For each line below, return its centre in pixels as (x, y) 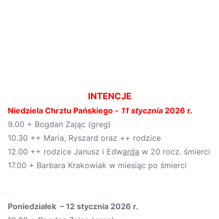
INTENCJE (109, 96)
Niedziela (26, 110)
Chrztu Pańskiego (79, 110)
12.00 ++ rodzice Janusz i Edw (65, 151)
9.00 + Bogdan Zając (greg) (59, 124)
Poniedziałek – (37, 206)
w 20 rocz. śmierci (175, 151)
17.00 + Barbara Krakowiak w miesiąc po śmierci (97, 165)
